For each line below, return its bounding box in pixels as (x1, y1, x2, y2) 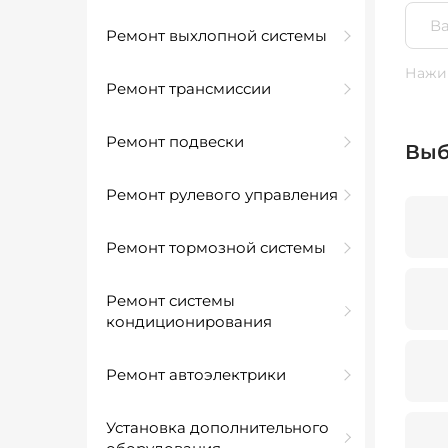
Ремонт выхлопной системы (106, 26, 327, 45)
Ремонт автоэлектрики (106, 365, 286, 384)
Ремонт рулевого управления (106, 185, 338, 204)
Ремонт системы (106, 291, 235, 310)
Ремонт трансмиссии (106, 79, 271, 98)
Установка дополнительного (106, 418, 329, 437)
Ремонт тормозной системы (106, 238, 326, 257)
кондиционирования (106, 312, 272, 331)
